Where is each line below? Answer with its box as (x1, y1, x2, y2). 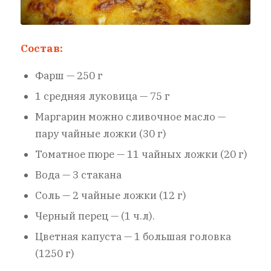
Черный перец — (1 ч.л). (34, 209, 155, 223)
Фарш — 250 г (34, 69, 103, 83)
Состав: (20, 41, 63, 55)
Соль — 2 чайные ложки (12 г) (34, 189, 186, 203)
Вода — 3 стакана (34, 168, 122, 182)
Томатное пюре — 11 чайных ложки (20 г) (34, 148, 247, 162)
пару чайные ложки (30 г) (34, 127, 166, 141)
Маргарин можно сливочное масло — (34, 110, 226, 124)
